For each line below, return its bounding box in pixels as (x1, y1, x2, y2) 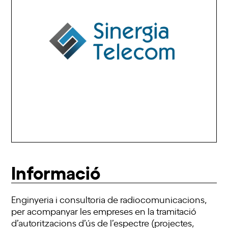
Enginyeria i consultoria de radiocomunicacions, (11, 193, 207, 206)
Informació (11, 158, 101, 185)
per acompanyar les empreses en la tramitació (11, 205, 197, 217)
